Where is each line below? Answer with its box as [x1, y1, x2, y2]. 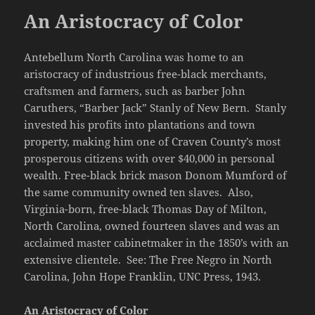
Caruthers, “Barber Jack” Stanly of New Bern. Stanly [24, 100, 287, 115]
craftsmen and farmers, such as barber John [24, 83, 246, 98]
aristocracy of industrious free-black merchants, [24, 66, 267, 81]
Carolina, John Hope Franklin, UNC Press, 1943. [24, 269, 262, 283]
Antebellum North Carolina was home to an [24, 49, 245, 64]
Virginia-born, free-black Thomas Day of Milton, [24, 201, 267, 216]
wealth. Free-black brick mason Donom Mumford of [24, 167, 288, 182]
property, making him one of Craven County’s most [24, 134, 281, 148]
